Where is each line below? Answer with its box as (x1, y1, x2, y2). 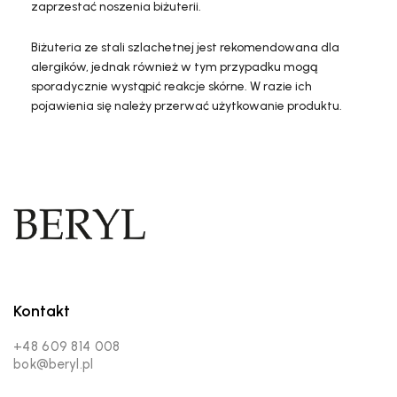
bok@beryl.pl (13, 355, 94, 372)
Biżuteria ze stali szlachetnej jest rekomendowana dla (31, 40, 339, 55)
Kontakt (13, 300, 70, 321)
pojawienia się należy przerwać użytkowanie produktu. (31, 98, 342, 113)
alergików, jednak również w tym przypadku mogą (31, 59, 317, 74)
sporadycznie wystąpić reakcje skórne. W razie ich (31, 79, 312, 94)
